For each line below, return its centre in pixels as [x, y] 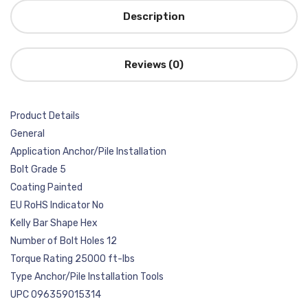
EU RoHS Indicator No [57, 205]
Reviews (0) [154, 65]
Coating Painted [46, 187]
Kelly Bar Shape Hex [54, 223]
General [27, 134]
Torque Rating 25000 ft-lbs [73, 259]
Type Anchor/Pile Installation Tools [87, 277]
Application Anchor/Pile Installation [88, 152]
